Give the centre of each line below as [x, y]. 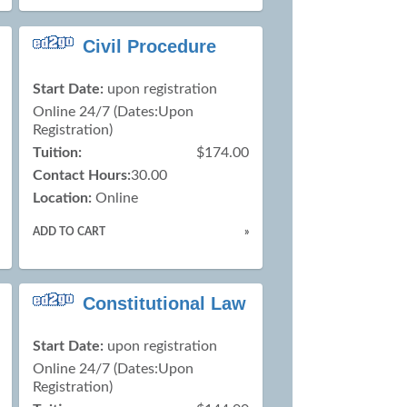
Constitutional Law [165, 304]
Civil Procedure [150, 46]
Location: [63, 198]
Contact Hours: [82, 175]
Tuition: [58, 152]
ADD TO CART [69, 231]
